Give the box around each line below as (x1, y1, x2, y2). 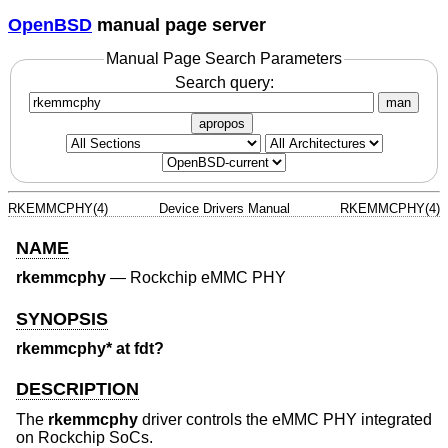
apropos (199, 115, 245, 131)
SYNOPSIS (16, 308, 108, 329)
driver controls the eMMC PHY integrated (138, 410, 432, 428)
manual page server (92, 14, 266, 35)
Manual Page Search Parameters (106, 50, 342, 68)
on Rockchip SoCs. (16, 428, 153, 446)
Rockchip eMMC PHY (130, 269, 286, 287)
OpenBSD (8, 14, 92, 35)
